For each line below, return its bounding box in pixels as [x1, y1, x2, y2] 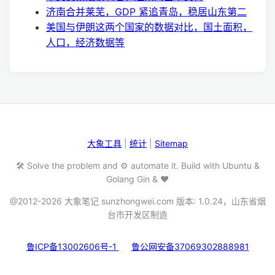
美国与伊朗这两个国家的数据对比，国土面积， [46, 20, 252, 33]
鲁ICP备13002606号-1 [26, 241, 119, 252]
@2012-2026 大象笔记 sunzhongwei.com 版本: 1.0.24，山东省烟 [9, 195, 266, 206]
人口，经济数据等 [46, 36, 125, 48]
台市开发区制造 [107, 209, 168, 220]
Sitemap [155, 137, 188, 149]
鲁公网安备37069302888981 [131, 241, 249, 252]
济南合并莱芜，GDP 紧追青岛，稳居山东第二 [46, 5, 247, 18]
